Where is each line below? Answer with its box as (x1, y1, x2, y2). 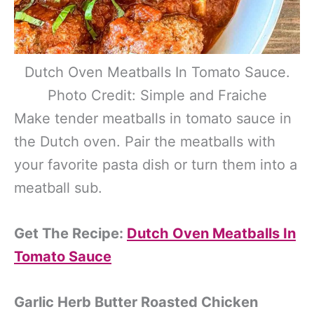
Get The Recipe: (14, 225, 127, 243)
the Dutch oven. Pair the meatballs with (14, 133, 275, 150)
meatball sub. (14, 179, 102, 196)
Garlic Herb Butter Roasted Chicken (14, 294, 258, 311)
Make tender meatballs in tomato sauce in (14, 110, 292, 127)
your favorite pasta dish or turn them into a (14, 156, 297, 173)
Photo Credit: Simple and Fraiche (47, 87, 267, 104)
